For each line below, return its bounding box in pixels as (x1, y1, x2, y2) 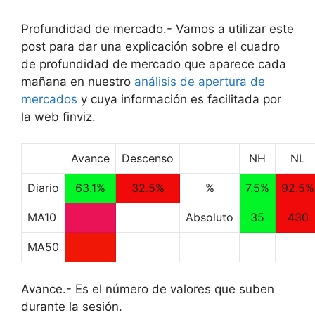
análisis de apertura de (134, 74, 265, 89)
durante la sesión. (21, 299, 122, 314)
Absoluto (186, 210, 233, 224)
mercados (21, 91, 77, 106)
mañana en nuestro (21, 74, 134, 89)
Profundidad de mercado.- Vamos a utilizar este (21, 21, 294, 36)
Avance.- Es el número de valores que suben (21, 281, 274, 296)
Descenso (122, 151, 174, 165)
